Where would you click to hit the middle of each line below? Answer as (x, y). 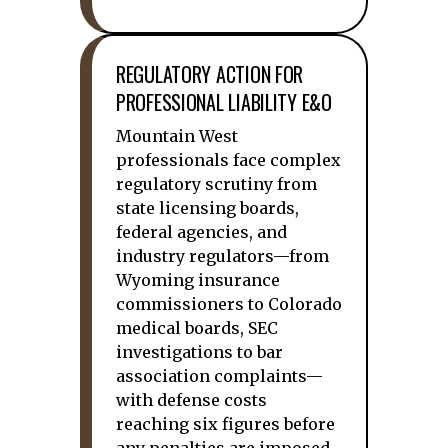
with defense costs (191, 400)
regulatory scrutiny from (216, 184)
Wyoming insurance (198, 280)
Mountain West (177, 136)
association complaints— (219, 376)
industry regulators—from (222, 256)
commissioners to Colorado (229, 304)
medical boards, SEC (197, 328)
